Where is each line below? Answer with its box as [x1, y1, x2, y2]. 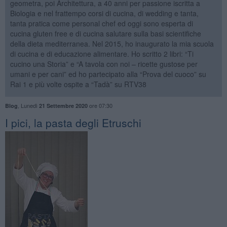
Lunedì [20, 101, 39, 109]
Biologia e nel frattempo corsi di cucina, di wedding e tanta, [10, 8, 199, 18]
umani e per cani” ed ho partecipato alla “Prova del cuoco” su [10, 68, 206, 79]
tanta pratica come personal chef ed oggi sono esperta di [10, 18, 193, 28]
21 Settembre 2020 [39, 101, 88, 109]
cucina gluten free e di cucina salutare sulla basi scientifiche [10, 28, 201, 39]
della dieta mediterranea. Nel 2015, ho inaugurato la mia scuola [10, 38, 214, 49]
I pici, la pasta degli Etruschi [5, 115, 141, 130]
